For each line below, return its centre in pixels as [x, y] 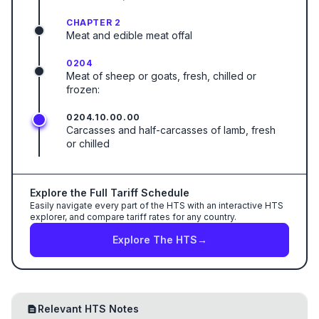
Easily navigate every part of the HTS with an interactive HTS [157, 205]
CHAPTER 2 [94, 22]
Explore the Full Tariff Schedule [110, 193]
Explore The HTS [155, 240]
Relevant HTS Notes [88, 309]
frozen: [83, 89]
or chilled [88, 143]
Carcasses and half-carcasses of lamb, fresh [171, 130]
